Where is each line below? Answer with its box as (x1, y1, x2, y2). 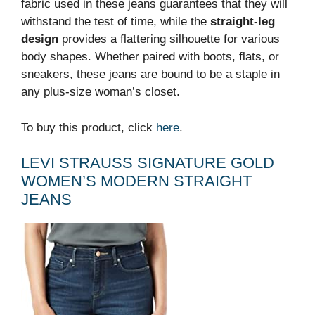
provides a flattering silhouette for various (58, 32, 280, 46)
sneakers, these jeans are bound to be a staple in (21, 67, 280, 81)
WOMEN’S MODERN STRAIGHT (21, 172, 252, 190)
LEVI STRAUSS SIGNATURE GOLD (21, 154, 274, 172)
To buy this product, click (21, 120, 156, 134)
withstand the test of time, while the (21, 15, 210, 28)
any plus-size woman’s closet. (21, 85, 180, 98)
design (21, 32, 58, 46)
